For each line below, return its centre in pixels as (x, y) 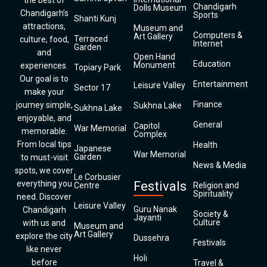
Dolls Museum (160, 8)
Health (205, 145)
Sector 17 (92, 88)
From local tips (44, 144)
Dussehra (151, 238)
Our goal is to (44, 79)
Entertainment (221, 84)
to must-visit (44, 157)
